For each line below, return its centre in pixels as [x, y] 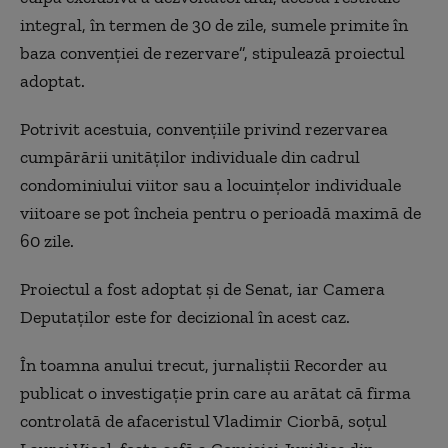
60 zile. [47, 241]
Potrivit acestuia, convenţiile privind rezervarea [204, 129]
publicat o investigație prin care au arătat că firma [215, 393]
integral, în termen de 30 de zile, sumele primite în [214, 25]
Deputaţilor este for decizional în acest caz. [185, 317]
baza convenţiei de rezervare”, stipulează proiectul [212, 53]
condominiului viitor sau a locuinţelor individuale [210, 185]
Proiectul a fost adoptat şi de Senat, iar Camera [202, 289]
